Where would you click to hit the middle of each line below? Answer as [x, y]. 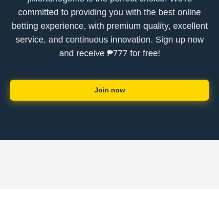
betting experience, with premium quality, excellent [109, 26]
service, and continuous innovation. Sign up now [109, 40]
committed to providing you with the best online [109, 12]
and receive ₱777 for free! [109, 53]
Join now [109, 90]
